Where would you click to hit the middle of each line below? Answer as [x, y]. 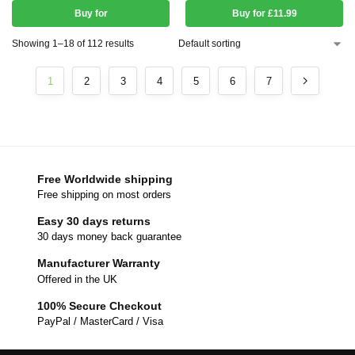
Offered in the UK [77, 279]
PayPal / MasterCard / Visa [100, 322]
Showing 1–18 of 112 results [73, 43]
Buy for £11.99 [264, 13]
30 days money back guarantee [109, 237]
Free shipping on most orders [104, 195]
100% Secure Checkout [99, 305]
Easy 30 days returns [94, 221]
